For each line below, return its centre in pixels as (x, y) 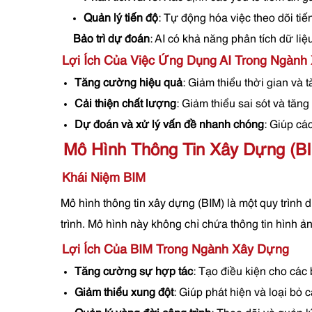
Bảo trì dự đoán (111, 40)
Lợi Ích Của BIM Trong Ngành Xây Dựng (175, 250)
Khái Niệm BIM (104, 178)
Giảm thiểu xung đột (124, 293)
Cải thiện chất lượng (125, 104)
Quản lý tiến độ (121, 19)
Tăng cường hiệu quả (128, 84)
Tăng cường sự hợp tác (134, 272)
